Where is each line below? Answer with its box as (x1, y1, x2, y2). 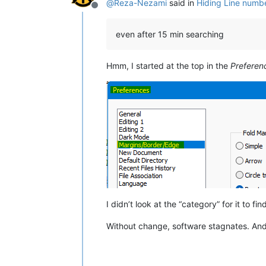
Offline (94, 5, 123, 17)
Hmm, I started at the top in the (106, 60, 230, 71)
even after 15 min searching (116, 28, 224, 39)
